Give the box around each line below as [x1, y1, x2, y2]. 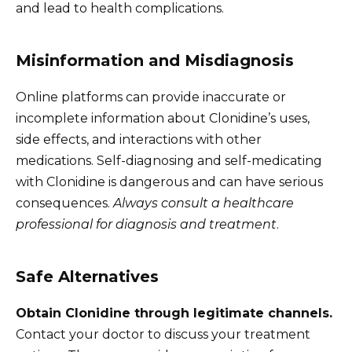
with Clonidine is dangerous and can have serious [16, 174, 323, 189]
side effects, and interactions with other [16, 131, 262, 147]
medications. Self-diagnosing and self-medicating [16, 152, 322, 168]
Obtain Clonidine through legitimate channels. [16, 305, 332, 321]
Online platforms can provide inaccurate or [16, 89, 286, 104]
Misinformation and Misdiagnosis [16, 50, 294, 70]
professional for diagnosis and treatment [16, 216, 277, 232]
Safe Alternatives [16, 266, 159, 286]
